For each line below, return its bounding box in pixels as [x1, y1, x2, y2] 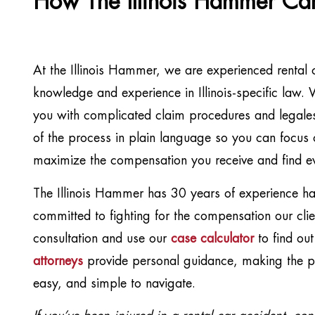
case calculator [171, 231, 254, 246]
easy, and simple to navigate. [33, 276, 200, 291]
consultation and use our [33, 231, 171, 246]
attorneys [33, 254, 83, 269]
